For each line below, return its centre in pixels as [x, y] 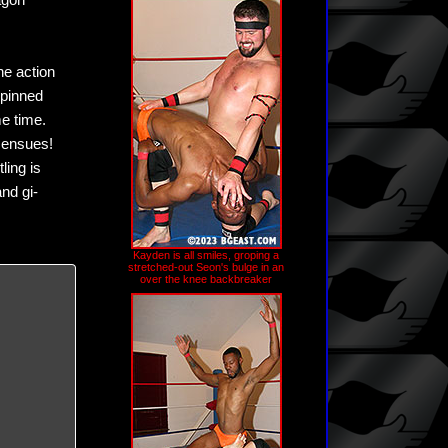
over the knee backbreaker [206, 279]
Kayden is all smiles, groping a [206, 255]
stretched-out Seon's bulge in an [206, 267]
